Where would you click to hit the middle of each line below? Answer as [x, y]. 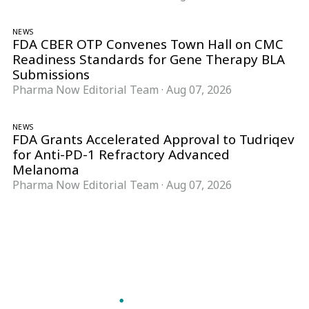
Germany [126, 279]
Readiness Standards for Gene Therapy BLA [149, 60]
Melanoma [46, 170]
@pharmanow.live [128, 252]
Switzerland [226, 279]
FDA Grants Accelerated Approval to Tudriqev [153, 140]
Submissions [51, 75]
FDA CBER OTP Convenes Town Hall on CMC [148, 44]
